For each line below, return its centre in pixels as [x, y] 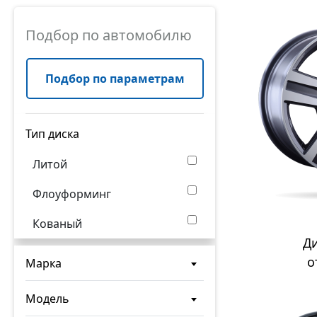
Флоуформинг [72, 194]
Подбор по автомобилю [109, 35]
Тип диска [52, 134]
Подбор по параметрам [115, 79]
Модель [47, 299]
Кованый [57, 224]
